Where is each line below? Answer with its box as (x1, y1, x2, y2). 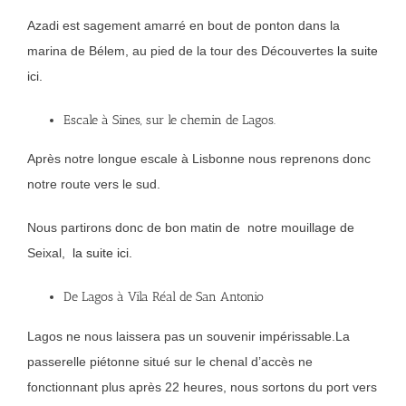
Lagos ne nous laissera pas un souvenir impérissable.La (27, 328, 350, 343)
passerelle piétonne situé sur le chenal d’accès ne (27, 353, 313, 369)
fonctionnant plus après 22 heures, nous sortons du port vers (27, 379, 377, 394)
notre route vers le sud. (27, 177, 160, 192)
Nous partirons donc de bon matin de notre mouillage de (27, 220, 354, 236)
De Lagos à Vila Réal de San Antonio (63, 289, 264, 305)
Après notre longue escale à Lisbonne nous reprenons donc (27, 151, 371, 167)
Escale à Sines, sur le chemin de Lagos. (63, 111, 275, 128)
